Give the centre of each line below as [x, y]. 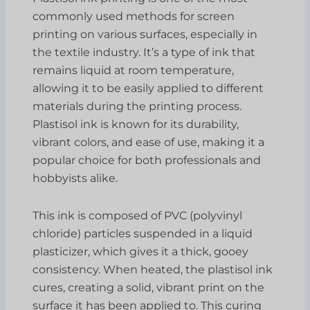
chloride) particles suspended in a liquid [143, 233]
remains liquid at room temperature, [134, 70]
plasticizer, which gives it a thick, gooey [141, 251]
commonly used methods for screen [134, 16]
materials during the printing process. [137, 106]
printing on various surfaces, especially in [145, 34]
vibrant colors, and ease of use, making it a [149, 142]
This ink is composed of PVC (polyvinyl [138, 215]
